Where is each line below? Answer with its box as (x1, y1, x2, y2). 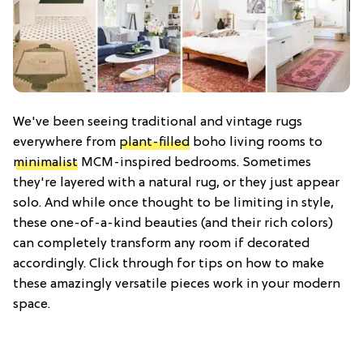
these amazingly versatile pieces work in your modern (13, 277, 340, 292)
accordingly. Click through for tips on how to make (13, 257, 324, 271)
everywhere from (13, 135, 119, 150)
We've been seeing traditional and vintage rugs (13, 115, 302, 130)
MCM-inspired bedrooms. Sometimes (78, 156, 311, 170)
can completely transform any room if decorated (13, 237, 310, 251)
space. (13, 297, 50, 312)
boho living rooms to (190, 135, 322, 150)
